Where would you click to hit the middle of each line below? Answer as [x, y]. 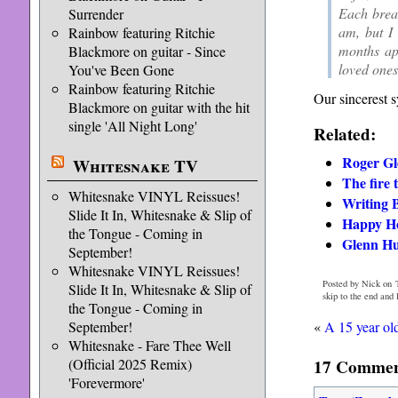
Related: [344, 135]
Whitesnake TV [135, 166]
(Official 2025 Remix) [130, 364]
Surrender [96, 14]
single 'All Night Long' [132, 126]
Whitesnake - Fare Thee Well [149, 345]
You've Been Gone [121, 70]
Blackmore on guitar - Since [147, 51]
